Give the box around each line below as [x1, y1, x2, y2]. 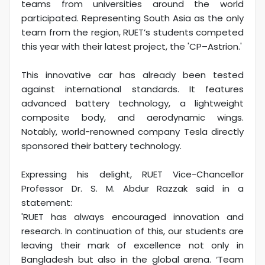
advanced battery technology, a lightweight [21, 97, 244, 110]
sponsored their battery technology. [21, 140, 182, 153]
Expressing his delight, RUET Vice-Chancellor [21, 168, 244, 181]
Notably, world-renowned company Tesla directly [21, 125, 244, 138]
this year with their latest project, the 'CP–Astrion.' [21, 40, 242, 53]
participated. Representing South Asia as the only [21, 12, 244, 25]
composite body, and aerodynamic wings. [21, 111, 244, 124]
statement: [21, 196, 72, 209]
